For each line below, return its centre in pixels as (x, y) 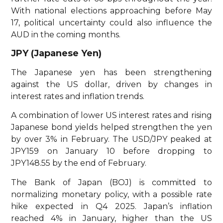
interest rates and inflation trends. (78, 96)
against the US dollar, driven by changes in (111, 84)
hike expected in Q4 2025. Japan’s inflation (111, 206)
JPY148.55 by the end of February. (79, 163)
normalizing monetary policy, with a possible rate (111, 194)
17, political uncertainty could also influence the (111, 22)
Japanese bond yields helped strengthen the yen (111, 127)
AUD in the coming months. (66, 34)
